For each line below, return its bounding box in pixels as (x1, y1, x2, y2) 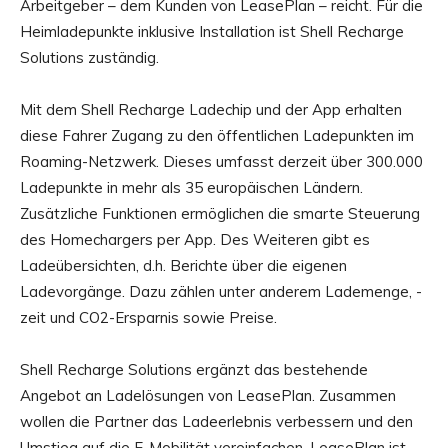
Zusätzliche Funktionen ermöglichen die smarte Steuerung (20, 203, 420, 223)
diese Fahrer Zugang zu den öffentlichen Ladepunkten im (20, 125, 414, 145)
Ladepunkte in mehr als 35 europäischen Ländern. (20, 177, 363, 197)
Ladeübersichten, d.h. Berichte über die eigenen (20, 255, 347, 275)
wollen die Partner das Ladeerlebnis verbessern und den (20, 411, 413, 431)
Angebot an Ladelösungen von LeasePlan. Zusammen (20, 385, 396, 405)
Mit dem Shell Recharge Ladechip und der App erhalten (20, 99, 402, 119)
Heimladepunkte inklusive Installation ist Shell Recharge (20, 21, 404, 41)
